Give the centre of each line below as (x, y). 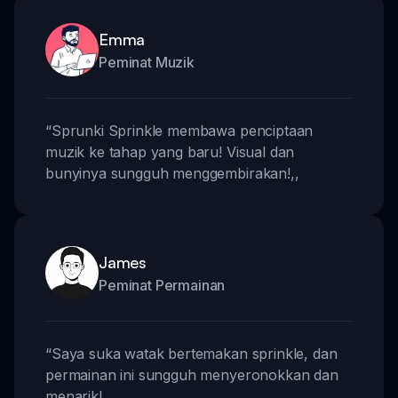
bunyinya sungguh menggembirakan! (168, 173)
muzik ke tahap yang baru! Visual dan (170, 151)
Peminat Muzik (147, 62)
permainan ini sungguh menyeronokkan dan (192, 374)
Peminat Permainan (162, 285)
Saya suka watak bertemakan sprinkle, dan (194, 353)
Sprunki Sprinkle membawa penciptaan (182, 130)
